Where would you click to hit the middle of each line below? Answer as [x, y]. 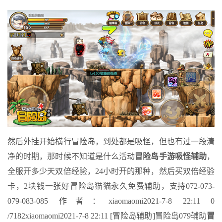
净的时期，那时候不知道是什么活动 [71, 156]
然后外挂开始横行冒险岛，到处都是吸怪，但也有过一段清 [111, 141]
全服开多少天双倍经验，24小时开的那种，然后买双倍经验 [111, 171]
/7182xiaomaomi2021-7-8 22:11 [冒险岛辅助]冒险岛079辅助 [107, 216]
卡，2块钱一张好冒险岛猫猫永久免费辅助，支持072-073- [111, 186]
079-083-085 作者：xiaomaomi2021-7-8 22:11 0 [111, 201]
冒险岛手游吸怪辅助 [171, 156]
